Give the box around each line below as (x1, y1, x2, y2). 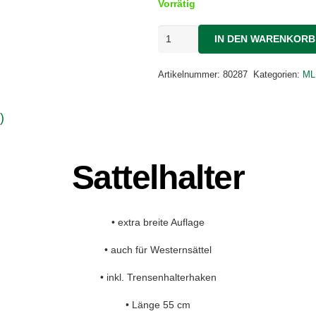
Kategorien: (253, 70, 303, 80)
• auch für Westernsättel (104, 244, 212, 256)
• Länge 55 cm (126, 299, 190, 311)
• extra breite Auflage (111, 217, 205, 229)
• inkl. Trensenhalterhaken (99, 272, 217, 284)
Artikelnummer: (158, 70, 223, 80)
